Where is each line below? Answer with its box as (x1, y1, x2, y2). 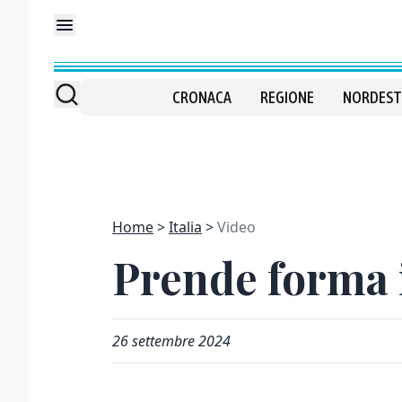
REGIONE (259, 88, 314, 107)
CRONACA (171, 88, 232, 107)
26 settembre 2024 (112, 331, 231, 351)
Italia (169, 217, 202, 237)
